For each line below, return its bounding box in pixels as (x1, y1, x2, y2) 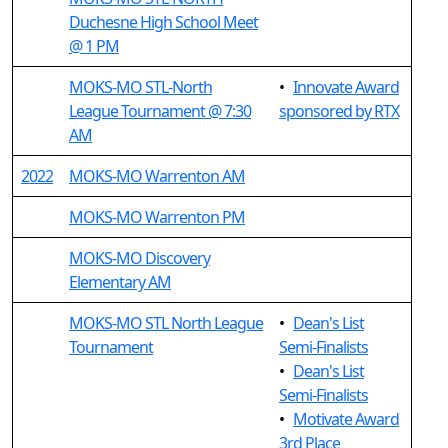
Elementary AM (69, 271, 171, 293)
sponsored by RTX (279, 100, 399, 122)
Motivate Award (293, 408, 399, 430)
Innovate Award (293, 76, 399, 98)
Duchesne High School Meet (69, 11, 258, 33)
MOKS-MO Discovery (69, 247, 210, 269)
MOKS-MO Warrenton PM (69, 206, 245, 228)
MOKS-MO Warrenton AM (69, 165, 245, 187)
